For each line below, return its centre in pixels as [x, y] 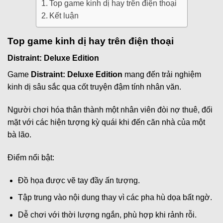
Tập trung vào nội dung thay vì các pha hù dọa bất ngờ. [115, 198]
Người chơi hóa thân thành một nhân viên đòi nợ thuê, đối [110, 110]
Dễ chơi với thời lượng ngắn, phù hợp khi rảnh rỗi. [107, 215]
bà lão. [19, 135]
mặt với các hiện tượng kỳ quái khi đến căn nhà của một [106, 122]
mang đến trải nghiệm [162, 75]
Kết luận [64, 15]
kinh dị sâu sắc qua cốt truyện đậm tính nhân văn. [94, 87]
